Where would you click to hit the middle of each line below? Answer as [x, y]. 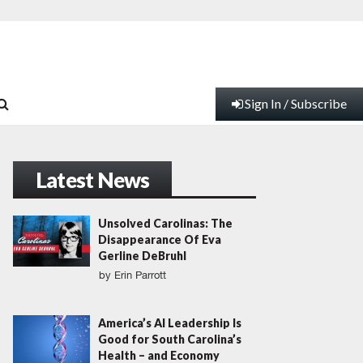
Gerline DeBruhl [142, 256]
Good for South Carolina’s [170, 339]
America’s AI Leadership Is [170, 323]
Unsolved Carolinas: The [165, 223]
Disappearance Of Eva [160, 239]
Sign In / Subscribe [296, 104]
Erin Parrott [140, 275]
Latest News [93, 180]
